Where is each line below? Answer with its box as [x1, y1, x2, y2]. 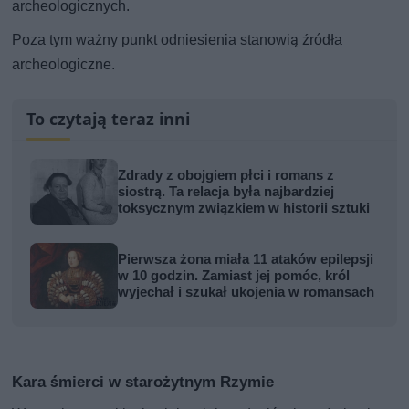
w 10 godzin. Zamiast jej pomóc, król [118, 267, 351, 284]
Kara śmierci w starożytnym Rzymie [12, 372, 275, 391]
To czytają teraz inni [26, 107, 191, 130]
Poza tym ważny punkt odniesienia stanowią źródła [12, 30, 343, 48]
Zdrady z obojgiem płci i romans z [118, 166, 335, 184]
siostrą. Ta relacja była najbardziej [118, 183, 335, 200]
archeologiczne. [12, 55, 116, 73]
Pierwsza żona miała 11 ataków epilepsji [118, 250, 374, 267]
